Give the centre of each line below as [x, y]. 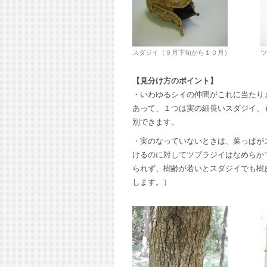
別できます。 [156, 122]
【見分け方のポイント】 [175, 80]
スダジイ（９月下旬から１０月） [181, 53]
